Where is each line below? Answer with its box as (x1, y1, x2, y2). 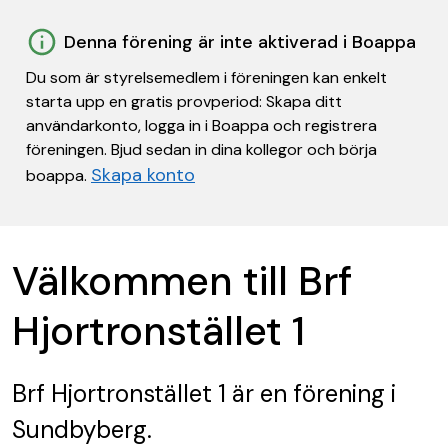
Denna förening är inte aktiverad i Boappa (64, 30, 416, 54)
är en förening (226, 378, 385, 409)
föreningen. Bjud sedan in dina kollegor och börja (26, 139, 377, 160)
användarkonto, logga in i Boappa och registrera (26, 115, 377, 136)
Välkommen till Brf (12, 255, 352, 307)
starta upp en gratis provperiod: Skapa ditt (26, 91, 342, 112)
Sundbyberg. (12, 414, 152, 445)
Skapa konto (91, 163, 195, 187)
